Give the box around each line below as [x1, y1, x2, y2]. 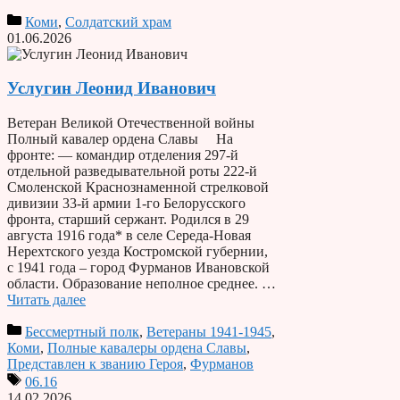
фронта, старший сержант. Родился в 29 [7, 212, 249, 228]
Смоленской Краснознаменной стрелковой [7, 179, 269, 196]
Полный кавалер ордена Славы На [7, 131, 233, 147]
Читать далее [7, 292, 86, 308]
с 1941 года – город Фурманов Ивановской [7, 260, 270, 276]
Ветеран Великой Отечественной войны [7, 115, 254, 131]
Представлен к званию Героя [7, 356, 183, 372]
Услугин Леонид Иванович [7, 79, 216, 98]
